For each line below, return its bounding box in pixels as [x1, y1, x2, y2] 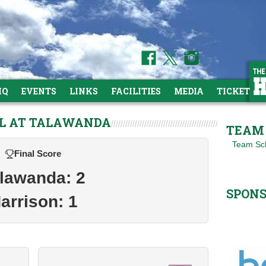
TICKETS [217, 85, 255, 97]
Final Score [14, 148, 61, 159]
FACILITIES [111, 85, 161, 97]
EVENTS [21, 85, 56, 97]
